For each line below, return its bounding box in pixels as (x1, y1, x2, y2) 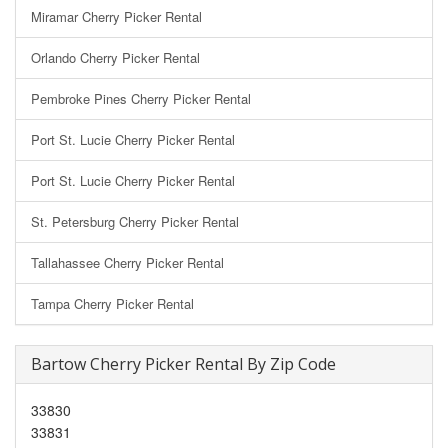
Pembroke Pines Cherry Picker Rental (31, 88, 251, 108)
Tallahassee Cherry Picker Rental (31, 252, 224, 272)
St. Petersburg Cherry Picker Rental (31, 211, 239, 231)
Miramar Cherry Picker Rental (31, 6, 202, 26)
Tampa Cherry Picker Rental (31, 293, 194, 313)
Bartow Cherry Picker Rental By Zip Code (31, 352, 336, 375)
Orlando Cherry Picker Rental (31, 47, 200, 67)
